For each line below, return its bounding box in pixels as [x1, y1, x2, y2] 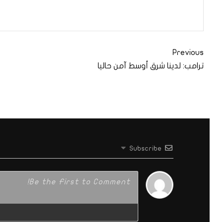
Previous [172, 48, 204, 56]
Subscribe [129, 144, 162, 152]
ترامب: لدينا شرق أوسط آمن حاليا [98, 61, 204, 70]
